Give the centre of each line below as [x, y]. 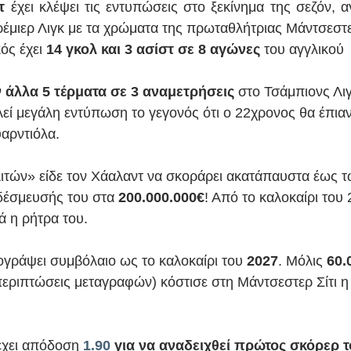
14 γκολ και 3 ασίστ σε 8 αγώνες [153, 50]
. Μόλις [300, 261]
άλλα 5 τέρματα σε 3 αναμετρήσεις [120, 92]
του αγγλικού [304, 50]
